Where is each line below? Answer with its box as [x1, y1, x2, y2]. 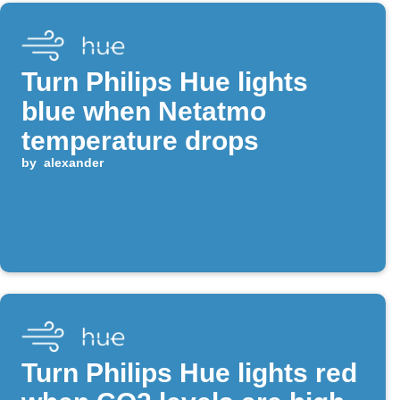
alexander [43, 155, 104, 171]
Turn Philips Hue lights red [21, 358, 357, 388]
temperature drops [21, 126, 259, 156]
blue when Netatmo [21, 96, 266, 127]
